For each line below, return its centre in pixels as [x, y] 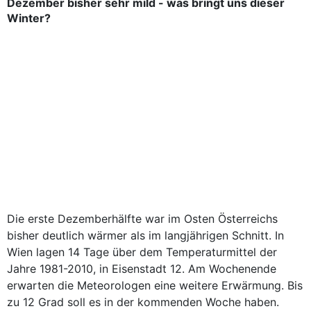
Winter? [29, 18]
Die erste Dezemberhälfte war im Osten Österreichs [142, 219]
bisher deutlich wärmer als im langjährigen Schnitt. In [145, 235]
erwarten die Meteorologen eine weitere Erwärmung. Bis [155, 285]
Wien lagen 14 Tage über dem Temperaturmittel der [142, 252]
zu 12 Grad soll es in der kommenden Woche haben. [143, 302]
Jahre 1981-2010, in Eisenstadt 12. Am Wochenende [142, 269]
